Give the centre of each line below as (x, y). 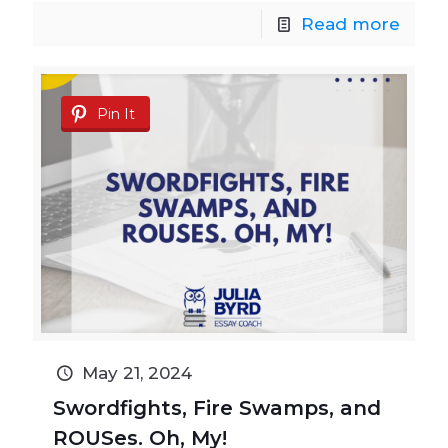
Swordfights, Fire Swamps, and (217, 408)
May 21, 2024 (136, 373)
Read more (350, 23)
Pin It (116, 113)
